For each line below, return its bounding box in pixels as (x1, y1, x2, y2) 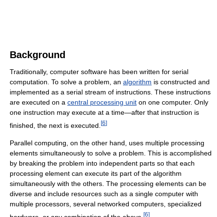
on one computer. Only (137, 98, 208, 107)
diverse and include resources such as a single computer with (10, 189, 198, 198)
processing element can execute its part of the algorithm (10, 169, 182, 177)
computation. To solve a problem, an (10, 78, 123, 86)
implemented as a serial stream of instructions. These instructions (10, 88, 211, 96)
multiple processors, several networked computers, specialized (10, 200, 201, 208)
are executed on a (10, 98, 67, 107)
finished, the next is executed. (10, 121, 101, 129)
